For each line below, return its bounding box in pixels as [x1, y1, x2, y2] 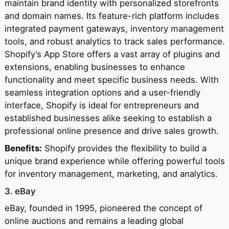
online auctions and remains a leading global [4, 216, 184, 226]
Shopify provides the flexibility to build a [41, 143, 207, 153]
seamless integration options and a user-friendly [4, 87, 200, 98]
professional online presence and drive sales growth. [4, 125, 219, 136]
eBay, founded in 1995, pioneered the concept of [4, 203, 202, 214]
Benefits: [4, 143, 42, 153]
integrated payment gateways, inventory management [4, 23, 224, 34]
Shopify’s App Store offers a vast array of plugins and [4, 49, 220, 59]
